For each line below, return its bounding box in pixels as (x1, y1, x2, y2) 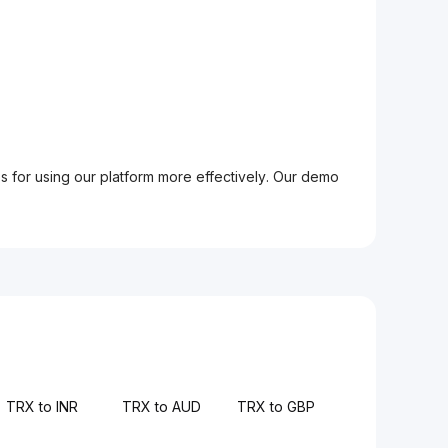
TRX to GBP (236, 398, 315, 415)
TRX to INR (6, 398, 79, 415)
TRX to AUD (121, 398, 201, 415)
